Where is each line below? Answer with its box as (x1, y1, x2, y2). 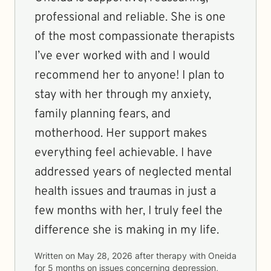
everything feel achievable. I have (34, 145, 212, 161)
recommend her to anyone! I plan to (34, 68, 224, 83)
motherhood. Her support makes (34, 126, 207, 142)
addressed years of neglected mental (34, 165, 232, 180)
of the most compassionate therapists (34, 29, 235, 45)
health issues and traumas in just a (34, 184, 216, 200)
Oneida (208, 250, 237, 261)
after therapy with (132, 250, 208, 261)
